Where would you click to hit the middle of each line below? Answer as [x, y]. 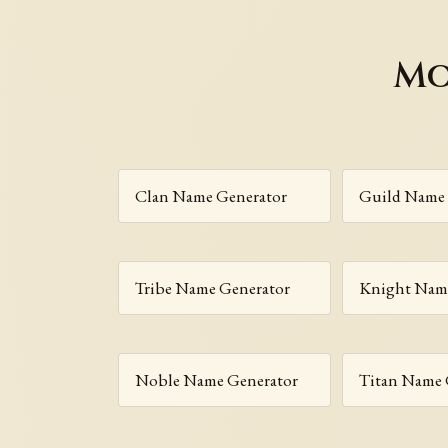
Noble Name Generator [217, 379]
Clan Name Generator [211, 195]
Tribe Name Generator [213, 287]
